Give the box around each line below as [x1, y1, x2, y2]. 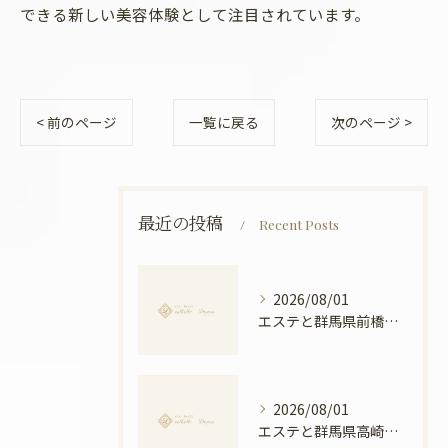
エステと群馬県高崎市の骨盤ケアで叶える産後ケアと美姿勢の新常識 [384, 421, 398, 441]
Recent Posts [259, 215, 339, 233]
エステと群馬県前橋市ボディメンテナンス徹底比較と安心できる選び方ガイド [384, 311, 398, 331]
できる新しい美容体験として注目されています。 [20, 3, 370, 25]
